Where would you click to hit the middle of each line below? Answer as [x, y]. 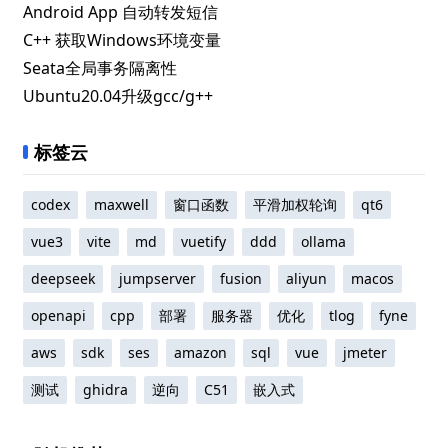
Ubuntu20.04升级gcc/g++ [118, 96]
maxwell [122, 204]
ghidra [106, 389]
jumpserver [158, 278]
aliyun [307, 278]
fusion [241, 278]
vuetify [204, 241]
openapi [59, 315]
